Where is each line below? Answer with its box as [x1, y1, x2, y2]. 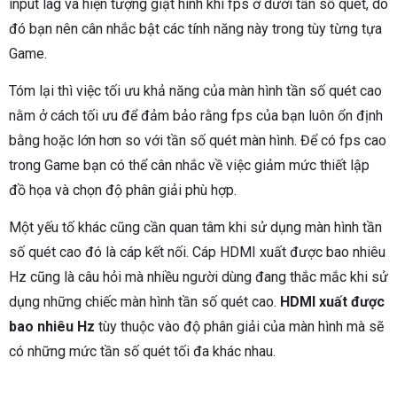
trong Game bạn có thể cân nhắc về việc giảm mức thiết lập [9, 157, 370, 175]
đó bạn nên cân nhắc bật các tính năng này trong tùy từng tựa [9, 20, 382, 38]
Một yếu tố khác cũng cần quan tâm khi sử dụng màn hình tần [9, 219, 382, 237]
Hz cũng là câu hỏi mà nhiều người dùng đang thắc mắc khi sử [9, 269, 388, 286]
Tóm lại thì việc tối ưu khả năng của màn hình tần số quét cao [9, 82, 382, 100]
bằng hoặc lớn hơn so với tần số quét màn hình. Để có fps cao [9, 132, 386, 150]
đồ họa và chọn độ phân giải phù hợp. [9, 182, 237, 199]
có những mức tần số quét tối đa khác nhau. [9, 343, 276, 361]
